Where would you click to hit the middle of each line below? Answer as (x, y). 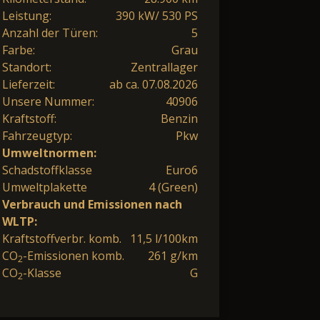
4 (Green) (173, 187)
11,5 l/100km (164, 238)
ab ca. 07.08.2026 (154, 84)
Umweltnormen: (49, 152)
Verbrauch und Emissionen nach (92, 204)
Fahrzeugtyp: (37, 135)
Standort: (27, 67)
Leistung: (27, 15)
